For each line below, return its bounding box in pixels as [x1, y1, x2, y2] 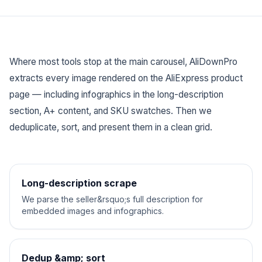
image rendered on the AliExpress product [70, 73, 243, 84]
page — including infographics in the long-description [9, 89, 223, 100]
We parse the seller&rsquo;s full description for [22, 194, 203, 204]
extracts [9, 73, 43, 84]
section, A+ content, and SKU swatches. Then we [9, 105, 212, 116]
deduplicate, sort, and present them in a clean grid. [9, 122, 212, 133]
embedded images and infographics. [22, 206, 164, 216]
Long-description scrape [22, 177, 137, 189]
